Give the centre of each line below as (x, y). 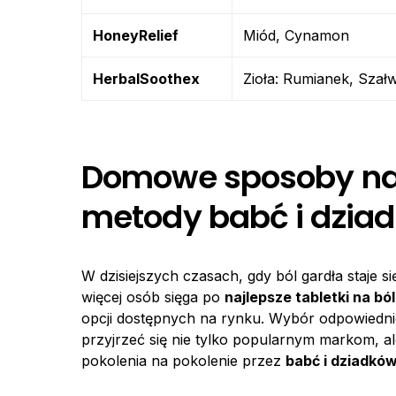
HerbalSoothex (146, 79)
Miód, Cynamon (296, 35)
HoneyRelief (136, 35)
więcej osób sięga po (153, 297)
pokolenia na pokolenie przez (183, 361)
